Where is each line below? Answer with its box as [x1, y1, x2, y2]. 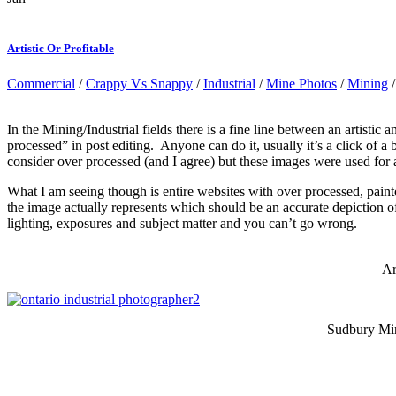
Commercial [7, 75, 75, 91]
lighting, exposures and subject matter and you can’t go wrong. [7, 215, 357, 231]
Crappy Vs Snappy [86, 75, 193, 91]
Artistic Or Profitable [7, 42, 114, 56]
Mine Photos [266, 75, 337, 91]
